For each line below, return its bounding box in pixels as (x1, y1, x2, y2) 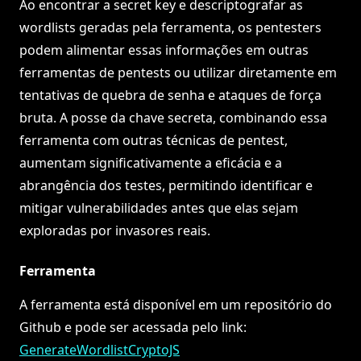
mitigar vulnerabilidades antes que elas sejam (19, 199, 298, 218)
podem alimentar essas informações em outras (19, 41, 309, 60)
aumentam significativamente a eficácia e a (19, 154, 282, 172)
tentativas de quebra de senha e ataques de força (19, 86, 322, 105)
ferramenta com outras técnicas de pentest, (19, 131, 288, 150)
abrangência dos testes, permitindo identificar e (19, 176, 313, 195)
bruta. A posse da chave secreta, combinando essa (19, 109, 327, 127)
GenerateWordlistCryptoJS (19, 341, 180, 359)
